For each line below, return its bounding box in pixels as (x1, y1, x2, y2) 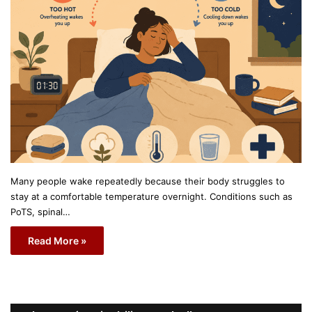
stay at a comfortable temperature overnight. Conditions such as (10, 190, 292, 202)
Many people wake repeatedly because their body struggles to (10, 175, 285, 187)
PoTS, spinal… (10, 205, 70, 217)
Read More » (28, 234, 86, 247)
